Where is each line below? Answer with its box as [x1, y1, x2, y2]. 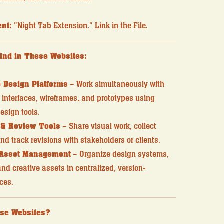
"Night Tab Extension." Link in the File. [11, 20, 148, 32]
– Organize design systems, [70, 149, 169, 160]
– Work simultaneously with [67, 79, 164, 90]
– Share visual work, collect [60, 121, 156, 132]
